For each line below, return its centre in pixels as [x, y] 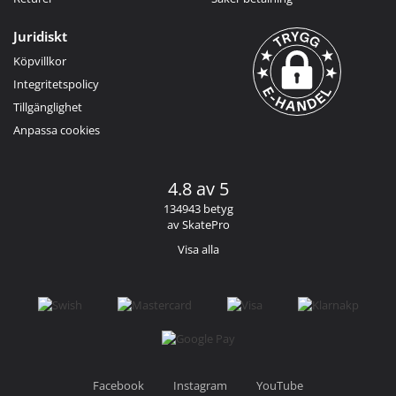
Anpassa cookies [57, 130]
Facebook [118, 386]
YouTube [280, 386]
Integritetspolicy [56, 84]
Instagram [200, 386]
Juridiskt [40, 37]
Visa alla [198, 250]
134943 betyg [198, 209]
